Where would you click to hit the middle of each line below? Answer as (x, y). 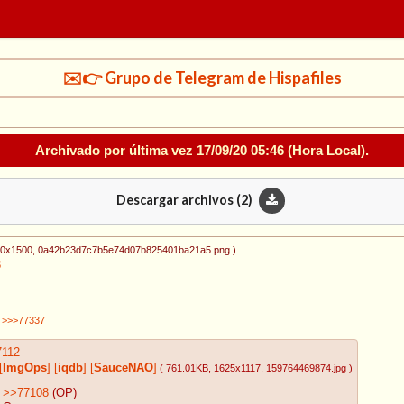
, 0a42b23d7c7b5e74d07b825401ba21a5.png (131, 250)
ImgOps (25, 367)
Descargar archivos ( (178, 199)
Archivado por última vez (116, 150)
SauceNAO (124, 367)
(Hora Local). (326, 150)
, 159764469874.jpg (303, 367)
